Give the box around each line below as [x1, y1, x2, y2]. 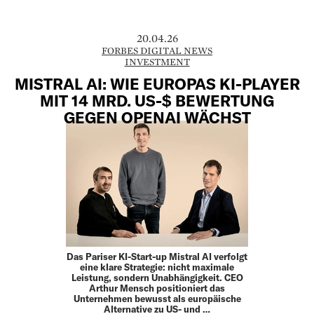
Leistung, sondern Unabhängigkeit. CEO [71, 272, 243, 284]
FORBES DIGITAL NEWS [102, 44, 212, 57]
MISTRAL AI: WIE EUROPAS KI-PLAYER [14, 74, 300, 93]
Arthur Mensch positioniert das [89, 282, 225, 294]
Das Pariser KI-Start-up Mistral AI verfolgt [67, 251, 247, 263]
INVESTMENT [124, 55, 190, 69]
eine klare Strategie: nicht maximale [80, 261, 234, 273]
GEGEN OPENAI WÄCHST [63, 107, 251, 126]
